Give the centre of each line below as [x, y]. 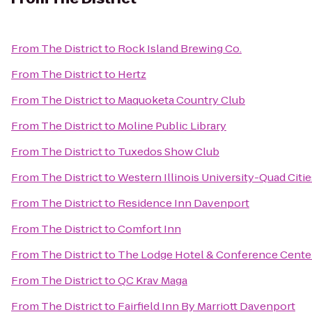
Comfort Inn [149, 229]
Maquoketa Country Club [181, 100]
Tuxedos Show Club [169, 151]
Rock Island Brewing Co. [180, 48]
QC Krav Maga [153, 280]
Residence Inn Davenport [184, 203]
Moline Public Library [172, 126]
